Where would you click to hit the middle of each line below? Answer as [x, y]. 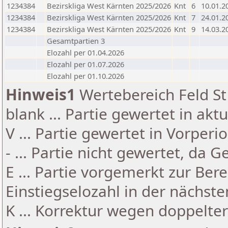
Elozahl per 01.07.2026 [85, 64]
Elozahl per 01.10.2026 [85, 76]
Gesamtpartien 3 [76, 41]
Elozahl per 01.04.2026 [85, 52]
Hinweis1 [40, 94]
